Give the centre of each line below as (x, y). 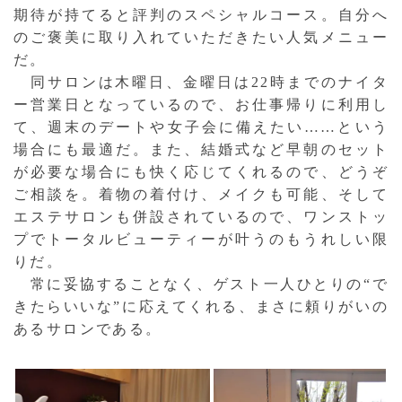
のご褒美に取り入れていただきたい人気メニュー (201, 37)
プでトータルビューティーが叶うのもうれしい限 (201, 239)
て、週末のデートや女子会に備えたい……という (201, 127)
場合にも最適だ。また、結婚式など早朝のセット (201, 149)
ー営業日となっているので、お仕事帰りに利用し (201, 104)
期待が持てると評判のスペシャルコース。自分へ (201, 14)
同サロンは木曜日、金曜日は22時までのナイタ (201, 82)
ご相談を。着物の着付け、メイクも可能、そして (201, 194)
